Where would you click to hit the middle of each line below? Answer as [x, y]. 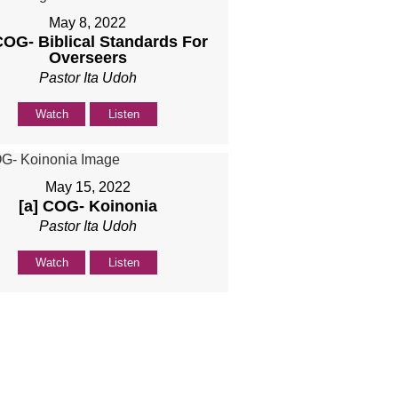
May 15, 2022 [88, 187]
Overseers [88, 58]
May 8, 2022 [88, 23]
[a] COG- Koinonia [88, 207]
